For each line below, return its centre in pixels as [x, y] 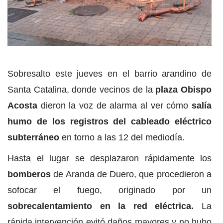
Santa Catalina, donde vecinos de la [82, 90]
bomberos [31, 174]
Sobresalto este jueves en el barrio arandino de [110, 74]
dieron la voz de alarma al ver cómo [116, 106]
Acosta [24, 106]
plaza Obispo [184, 90]
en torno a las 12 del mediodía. [123, 138]
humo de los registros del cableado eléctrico [110, 122]
